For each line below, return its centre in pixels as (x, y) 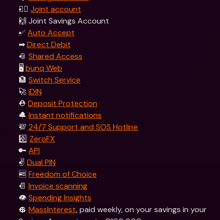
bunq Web (44, 68)
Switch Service (55, 80)
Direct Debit (49, 44)
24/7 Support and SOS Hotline (83, 127)
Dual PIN (41, 162)
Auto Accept (51, 33)
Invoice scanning (58, 186)
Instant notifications (65, 115)
